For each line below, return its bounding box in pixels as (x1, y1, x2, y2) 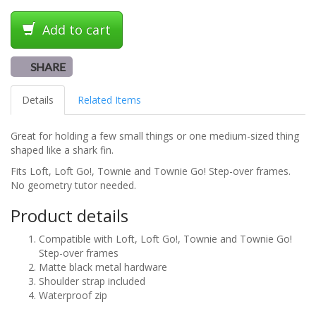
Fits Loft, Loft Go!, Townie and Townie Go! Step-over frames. (11, 164, 291, 178)
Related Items (78, 93, 141, 107)
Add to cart (39, 21, 111, 39)
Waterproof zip (39, 288, 107, 303)
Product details (11, 204, 128, 228)
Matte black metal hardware (39, 260, 167, 274)
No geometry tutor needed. (11, 178, 136, 193)
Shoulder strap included (39, 274, 145, 288)
